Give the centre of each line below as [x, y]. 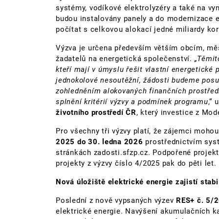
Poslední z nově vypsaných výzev [116, 200]
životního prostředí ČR [96, 112]
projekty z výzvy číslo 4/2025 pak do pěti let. [136, 163]
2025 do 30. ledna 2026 [99, 142]
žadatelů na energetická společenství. [124, 58]
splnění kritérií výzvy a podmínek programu [132, 101]
